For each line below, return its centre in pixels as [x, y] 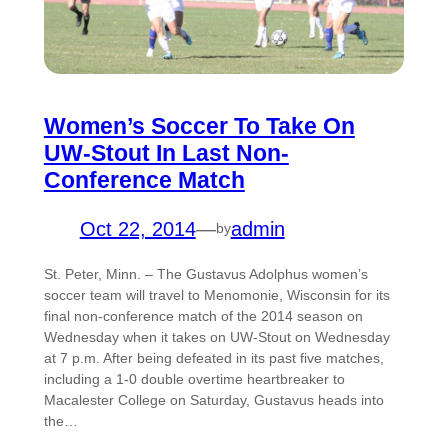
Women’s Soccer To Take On [199, 125]
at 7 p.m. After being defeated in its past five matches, [213, 357]
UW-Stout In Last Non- [166, 152]
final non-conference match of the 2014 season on [203, 315]
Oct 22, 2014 [137, 228]
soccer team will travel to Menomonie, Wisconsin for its [216, 294]
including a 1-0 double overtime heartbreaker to [194, 378]
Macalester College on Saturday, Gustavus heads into [213, 399]
